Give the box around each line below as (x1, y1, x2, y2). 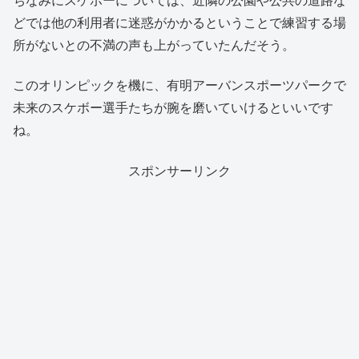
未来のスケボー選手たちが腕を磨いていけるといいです (13, 98, 333, 117)
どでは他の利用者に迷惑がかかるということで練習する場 (13, 12, 346, 31)
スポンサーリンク (128, 160, 231, 179)
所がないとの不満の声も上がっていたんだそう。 (13, 34, 295, 54)
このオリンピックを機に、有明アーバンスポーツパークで (13, 75, 346, 95)
